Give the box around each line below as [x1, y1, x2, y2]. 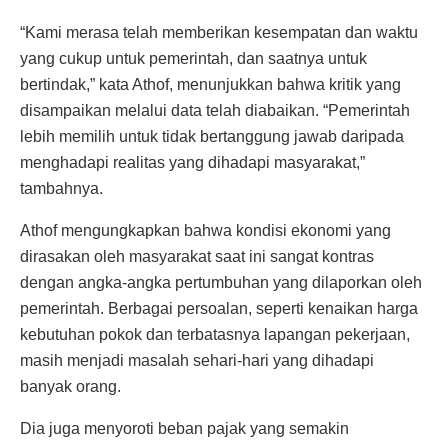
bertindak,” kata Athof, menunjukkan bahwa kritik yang [20, 76, 401, 94]
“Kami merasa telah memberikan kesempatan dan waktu [20, 24, 418, 42]
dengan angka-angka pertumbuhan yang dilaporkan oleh [20, 274, 422, 292]
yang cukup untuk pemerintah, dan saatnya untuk [20, 50, 367, 68]
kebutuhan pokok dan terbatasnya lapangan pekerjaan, [20, 326, 410, 344]
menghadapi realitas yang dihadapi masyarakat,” [20, 154, 365, 172]
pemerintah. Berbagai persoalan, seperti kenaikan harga [20, 300, 418, 318]
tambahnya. [20, 180, 103, 198]
